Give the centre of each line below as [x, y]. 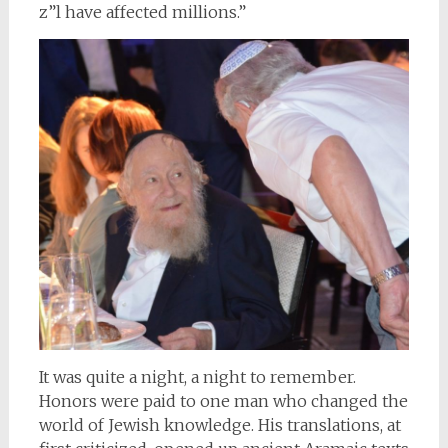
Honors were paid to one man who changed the [223, 401]
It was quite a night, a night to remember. [197, 377]
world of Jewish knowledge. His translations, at [219, 425]
